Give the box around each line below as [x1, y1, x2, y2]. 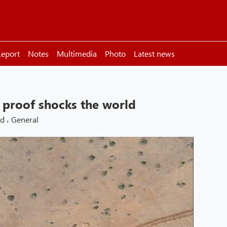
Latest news [134, 48, 175, 59]
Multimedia [57, 48, 97, 59]
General [11, 114, 39, 125]
